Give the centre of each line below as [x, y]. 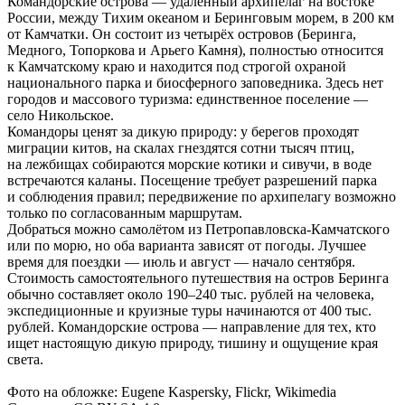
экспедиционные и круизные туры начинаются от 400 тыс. [189, 310]
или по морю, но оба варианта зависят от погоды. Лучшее [187, 245]
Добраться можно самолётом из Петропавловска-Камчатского [198, 229]
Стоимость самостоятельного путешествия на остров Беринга [198, 278]
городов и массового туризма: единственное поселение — [188, 99]
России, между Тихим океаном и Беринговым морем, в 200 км [201, 17]
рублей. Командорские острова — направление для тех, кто [192, 326]
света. [25, 359]
